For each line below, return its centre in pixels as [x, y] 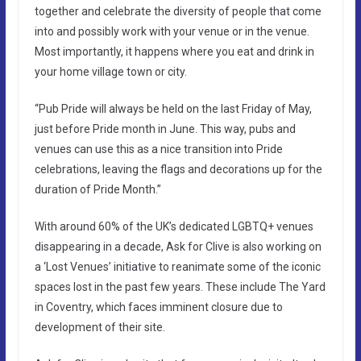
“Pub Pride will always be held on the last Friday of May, [173, 108]
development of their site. [100, 327]
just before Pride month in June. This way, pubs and [165, 129]
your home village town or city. [110, 71]
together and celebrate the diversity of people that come [178, 11]
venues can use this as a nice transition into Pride [158, 149]
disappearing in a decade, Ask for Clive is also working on [178, 246]
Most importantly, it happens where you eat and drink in [174, 51]
